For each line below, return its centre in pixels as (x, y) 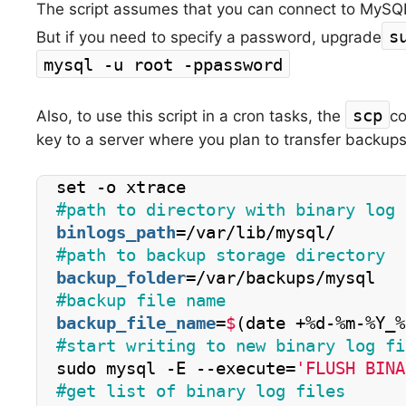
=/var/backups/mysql (280, 277)
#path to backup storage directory (221, 255)
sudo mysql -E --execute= (176, 368)
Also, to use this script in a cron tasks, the (191, 116)
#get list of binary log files (201, 391)
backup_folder (121, 277)
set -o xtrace (121, 187)
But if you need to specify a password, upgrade (209, 37)
